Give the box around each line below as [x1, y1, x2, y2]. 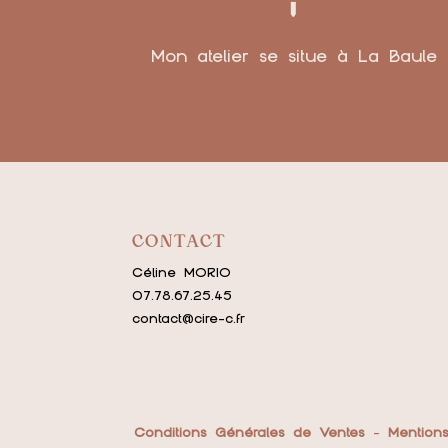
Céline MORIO [132, 262, 231, 281]
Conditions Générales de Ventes [134, 422, 366, 441]
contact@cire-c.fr [132, 308, 245, 327]
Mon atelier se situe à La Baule [150, 44, 437, 68]
